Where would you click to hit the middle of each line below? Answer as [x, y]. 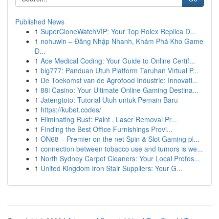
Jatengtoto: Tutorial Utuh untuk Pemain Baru [109, 100]
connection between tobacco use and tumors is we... [122, 149]
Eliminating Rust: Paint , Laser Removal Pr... [109, 119]
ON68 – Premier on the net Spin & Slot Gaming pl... [120, 139]
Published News [40, 22]
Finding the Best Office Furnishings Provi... [107, 129]
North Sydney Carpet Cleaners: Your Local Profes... [120, 158]
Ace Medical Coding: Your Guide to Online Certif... [118, 61]
